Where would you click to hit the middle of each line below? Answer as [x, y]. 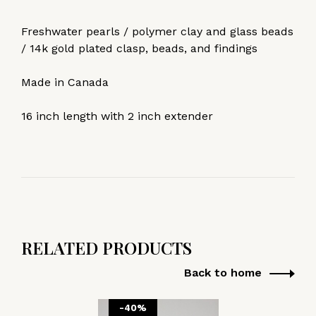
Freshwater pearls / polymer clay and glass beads [157, 31]
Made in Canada [65, 82]
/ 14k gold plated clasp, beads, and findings [139, 48]
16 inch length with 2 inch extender [117, 116]
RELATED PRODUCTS [107, 247]
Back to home [223, 272]
